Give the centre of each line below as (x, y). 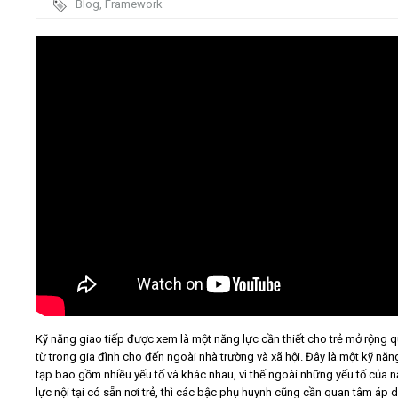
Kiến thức (73, 86)
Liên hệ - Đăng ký (92, 132)
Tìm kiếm (277, 228)
